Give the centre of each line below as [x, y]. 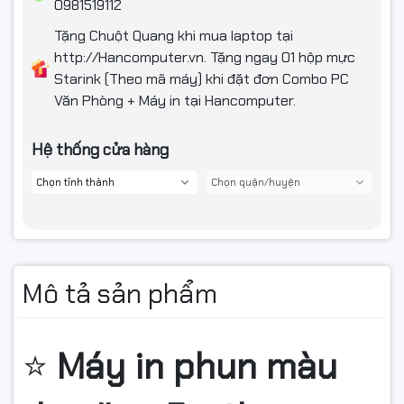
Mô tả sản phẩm [120, 294]
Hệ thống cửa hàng [100, 150]
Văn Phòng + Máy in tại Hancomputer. [175, 101]
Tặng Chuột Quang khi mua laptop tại [174, 36]
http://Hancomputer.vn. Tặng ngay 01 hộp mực [205, 58]
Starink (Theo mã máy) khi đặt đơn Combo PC [202, 79]
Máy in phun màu [197, 367]
